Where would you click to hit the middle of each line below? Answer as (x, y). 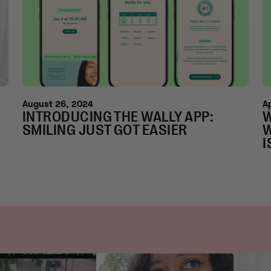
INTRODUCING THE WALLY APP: (118, 117)
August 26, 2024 (57, 104)
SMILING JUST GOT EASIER (105, 130)
